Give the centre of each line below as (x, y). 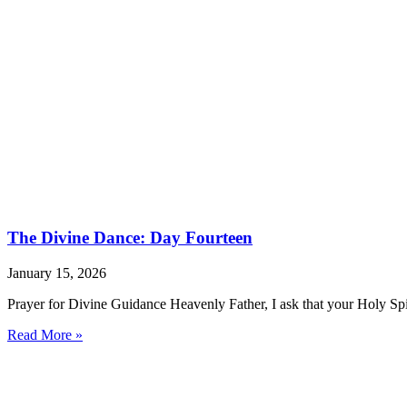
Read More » (45, 334)
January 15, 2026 (57, 273)
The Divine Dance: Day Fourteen (130, 237)
